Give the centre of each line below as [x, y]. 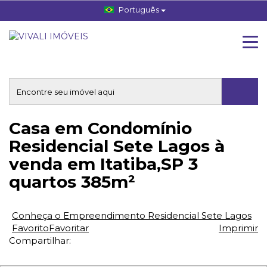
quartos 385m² [72, 182]
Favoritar [69, 228]
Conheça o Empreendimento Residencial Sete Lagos [132, 215]
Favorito [30, 228]
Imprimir [238, 228]
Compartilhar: [40, 240]
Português [139, 10]
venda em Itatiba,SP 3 [103, 164]
